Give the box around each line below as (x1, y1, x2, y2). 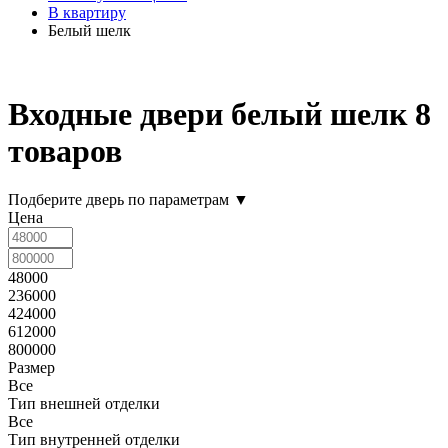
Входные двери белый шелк (8, 95, 415, 132)
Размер (8, 359, 55, 377)
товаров (8, 132, 122, 169)
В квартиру (48, 4, 126, 22)
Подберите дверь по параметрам (8, 191, 233, 209)
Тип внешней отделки (8, 395, 160, 413)
